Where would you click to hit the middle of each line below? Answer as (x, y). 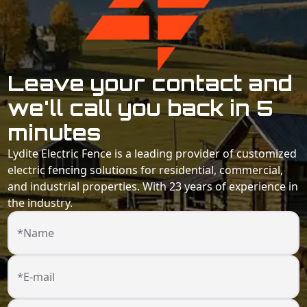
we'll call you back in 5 (141, 108)
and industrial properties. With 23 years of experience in (153, 187)
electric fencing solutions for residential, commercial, (146, 170)
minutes (54, 133)
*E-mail (36, 277)
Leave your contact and (150, 84)
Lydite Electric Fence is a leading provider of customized (152, 154)
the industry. (40, 203)
